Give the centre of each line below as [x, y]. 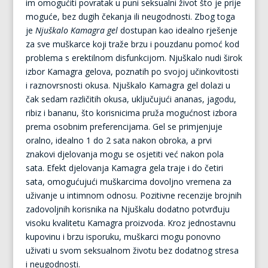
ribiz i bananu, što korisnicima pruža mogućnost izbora [131, 113]
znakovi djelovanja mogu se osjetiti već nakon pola [124, 154]
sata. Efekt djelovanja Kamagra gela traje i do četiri [124, 168]
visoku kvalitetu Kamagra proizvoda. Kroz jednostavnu [130, 223]
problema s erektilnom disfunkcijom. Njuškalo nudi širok [134, 58]
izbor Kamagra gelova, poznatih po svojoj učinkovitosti [132, 71]
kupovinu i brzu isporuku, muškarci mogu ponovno [123, 237]
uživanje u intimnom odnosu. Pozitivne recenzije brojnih [133, 195]
